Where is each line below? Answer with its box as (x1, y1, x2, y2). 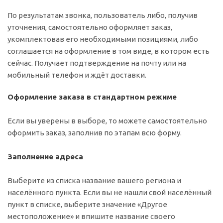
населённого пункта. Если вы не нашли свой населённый (7, 188, 212, 197)
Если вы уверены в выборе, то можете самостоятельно (7, 116, 207, 125)
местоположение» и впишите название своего (7, 212, 175, 221)
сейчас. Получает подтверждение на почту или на (7, 59, 186, 67)
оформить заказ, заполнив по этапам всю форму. (7, 128, 182, 137)
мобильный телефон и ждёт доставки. (7, 71, 146, 79)
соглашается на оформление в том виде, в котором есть (7, 47, 210, 55)
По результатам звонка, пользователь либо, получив (7, 11, 198, 19)
